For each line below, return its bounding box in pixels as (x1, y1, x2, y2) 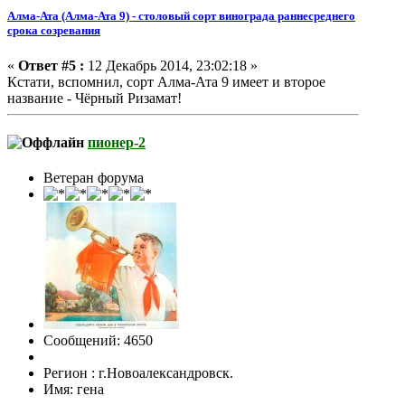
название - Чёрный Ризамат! (7, 89, 182, 106)
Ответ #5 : (18, 57, 84, 73)
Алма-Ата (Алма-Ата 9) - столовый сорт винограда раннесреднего (7, 8, 355, 23)
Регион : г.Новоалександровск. (43, 365, 233, 381)
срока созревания (7, 23, 100, 37)
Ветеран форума (43, 170, 144, 186)
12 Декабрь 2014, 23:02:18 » (84, 57, 258, 73)
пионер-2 (88, 135, 146, 151)
